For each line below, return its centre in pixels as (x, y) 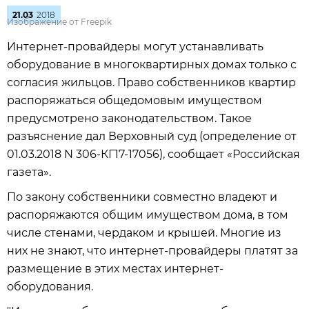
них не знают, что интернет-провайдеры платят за (152, 251)
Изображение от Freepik (59, 22)
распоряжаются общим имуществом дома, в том (148, 215)
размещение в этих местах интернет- (115, 269)
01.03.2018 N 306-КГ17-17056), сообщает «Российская (153, 154)
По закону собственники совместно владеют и (142, 197)
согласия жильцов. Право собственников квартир (151, 82)
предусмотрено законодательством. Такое (129, 118)
